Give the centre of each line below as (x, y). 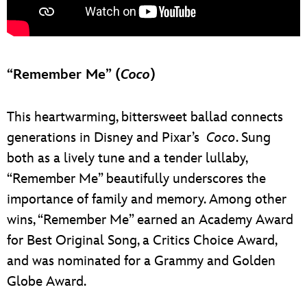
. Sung (253, 137)
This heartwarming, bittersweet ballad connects (145, 117)
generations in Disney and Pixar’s (107, 137)
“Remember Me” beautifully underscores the (136, 179)
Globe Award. (47, 281)
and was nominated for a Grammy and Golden (141, 261)
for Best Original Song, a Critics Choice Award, (142, 240)
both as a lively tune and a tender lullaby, (127, 158)
